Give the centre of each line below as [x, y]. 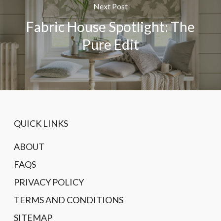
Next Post [110, 6]
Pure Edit [110, 45]
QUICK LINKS [41, 123]
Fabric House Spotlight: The [110, 27]
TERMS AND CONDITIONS [69, 200]
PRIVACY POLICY [49, 182]
